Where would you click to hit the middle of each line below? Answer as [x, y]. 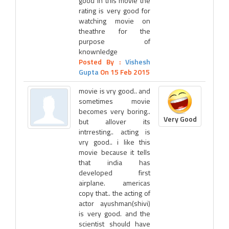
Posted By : [102, 62]
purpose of [114, 41]
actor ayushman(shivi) [114, 203]
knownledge [98, 51]
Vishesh [138, 62]
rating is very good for [114, 10]
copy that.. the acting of [114, 193]
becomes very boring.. [114, 111]
